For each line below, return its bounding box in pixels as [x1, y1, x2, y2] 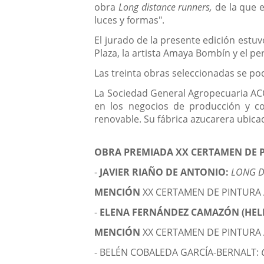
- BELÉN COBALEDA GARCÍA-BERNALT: [94, 246, 262, 259]
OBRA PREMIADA [94, 146, 176, 159]
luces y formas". [94, 14, 165, 27]
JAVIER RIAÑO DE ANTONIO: [100, 166, 232, 179]
